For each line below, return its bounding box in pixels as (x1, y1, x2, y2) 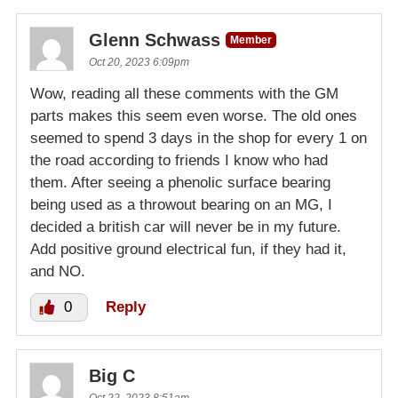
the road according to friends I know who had (30, 151, 328, 169)
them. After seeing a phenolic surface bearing (30, 173, 330, 191)
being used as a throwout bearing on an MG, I (30, 195, 332, 213)
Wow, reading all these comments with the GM (30, 84, 338, 102)
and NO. (30, 262, 85, 280)
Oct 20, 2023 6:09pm (89, 55, 189, 68)
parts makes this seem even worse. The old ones (30, 107, 357, 124)
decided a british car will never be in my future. (30, 218, 341, 235)
